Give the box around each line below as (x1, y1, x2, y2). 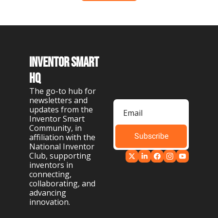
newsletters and (29, 95, 88, 106)
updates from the (29, 104, 93, 115)
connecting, (29, 169, 72, 180)
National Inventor (29, 141, 94, 152)
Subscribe (134, 131, 168, 141)
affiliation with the (29, 132, 95, 143)
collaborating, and (29, 178, 95, 189)
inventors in (29, 160, 73, 171)
